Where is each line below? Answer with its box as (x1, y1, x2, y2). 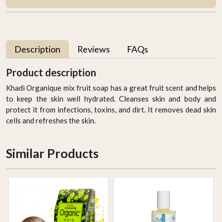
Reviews (77, 43, 110, 55)
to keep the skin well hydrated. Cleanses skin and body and (6, 94, 216, 103)
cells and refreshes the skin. (6, 115, 96, 125)
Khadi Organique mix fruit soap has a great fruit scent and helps (6, 83, 216, 92)
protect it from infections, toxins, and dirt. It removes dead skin (6, 105, 216, 114)
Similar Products (6, 145, 99, 161)
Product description (6, 66, 96, 78)
